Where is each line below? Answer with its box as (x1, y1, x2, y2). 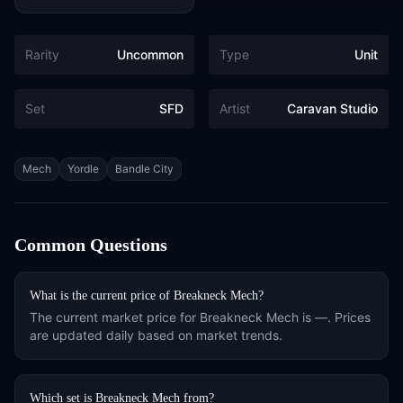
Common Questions (14, 235, 167, 255)
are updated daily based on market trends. (30, 327, 282, 343)
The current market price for (30, 309, 200, 325)
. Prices (327, 309, 371, 325)
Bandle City (115, 162, 174, 175)
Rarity (25, 47, 59, 62)
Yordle (67, 162, 99, 175)
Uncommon (117, 47, 184, 62)
